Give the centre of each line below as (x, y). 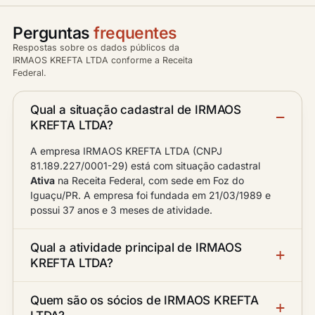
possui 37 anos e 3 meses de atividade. (121, 210)
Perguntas (53, 33)
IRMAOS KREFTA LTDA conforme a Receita (103, 60)
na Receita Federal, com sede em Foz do (149, 180)
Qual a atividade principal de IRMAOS (136, 247)
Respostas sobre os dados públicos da (96, 47)
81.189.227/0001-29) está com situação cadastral (145, 166)
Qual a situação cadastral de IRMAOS (136, 110)
